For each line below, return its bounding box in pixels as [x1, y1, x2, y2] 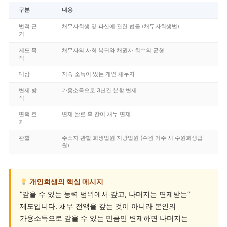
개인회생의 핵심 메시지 [28, 177, 104, 186]
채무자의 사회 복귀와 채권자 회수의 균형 [62, 47, 164, 54]
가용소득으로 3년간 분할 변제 [62, 87, 137, 94]
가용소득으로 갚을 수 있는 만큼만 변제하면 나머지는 [20, 214, 188, 223]
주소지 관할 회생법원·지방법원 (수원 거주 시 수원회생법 [62, 134, 203, 142]
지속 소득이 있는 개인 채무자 [62, 70, 135, 78]
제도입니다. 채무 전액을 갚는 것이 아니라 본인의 [20, 202, 176, 211]
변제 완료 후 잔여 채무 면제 [62, 110, 131, 118]
